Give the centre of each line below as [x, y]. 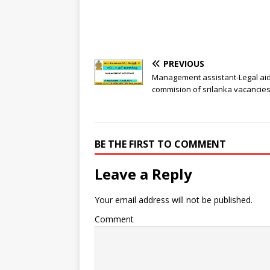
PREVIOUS [184, 64]
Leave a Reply [143, 174]
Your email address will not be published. [174, 200]
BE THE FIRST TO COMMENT [160, 144]
